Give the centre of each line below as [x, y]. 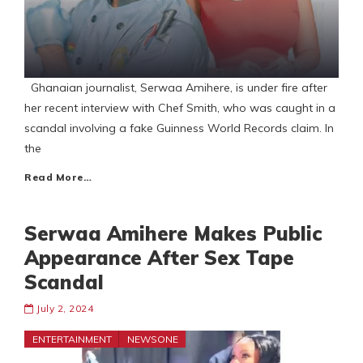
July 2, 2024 [65, 309]
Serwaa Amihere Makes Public [173, 234]
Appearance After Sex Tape [159, 258]
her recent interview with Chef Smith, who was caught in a [180, 108]
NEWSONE [153, 340]
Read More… [58, 177]
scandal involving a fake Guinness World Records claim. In [179, 128]
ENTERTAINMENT [72, 340]
